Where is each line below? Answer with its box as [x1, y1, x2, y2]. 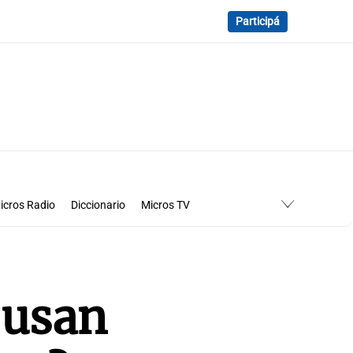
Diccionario [70, 199, 125, 212]
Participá [236, 14, 280, 28]
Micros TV [140, 199, 190, 212]
